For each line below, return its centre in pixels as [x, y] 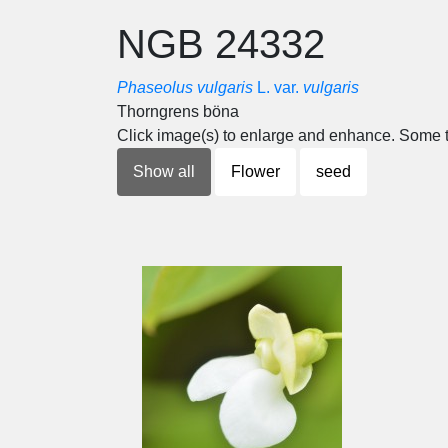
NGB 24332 [221, 44]
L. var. [278, 87]
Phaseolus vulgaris [185, 87]
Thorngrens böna [178, 111]
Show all [164, 171]
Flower [255, 171]
